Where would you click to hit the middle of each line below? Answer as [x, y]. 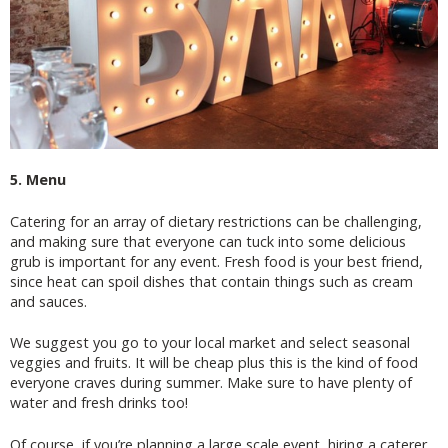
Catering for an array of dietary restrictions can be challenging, [216, 221]
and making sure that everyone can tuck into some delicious [208, 241]
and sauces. [48, 301]
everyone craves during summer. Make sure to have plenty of [211, 383]
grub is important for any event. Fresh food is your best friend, [216, 261]
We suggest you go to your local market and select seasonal [210, 343]
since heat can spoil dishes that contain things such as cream [211, 281]
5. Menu [38, 180]
